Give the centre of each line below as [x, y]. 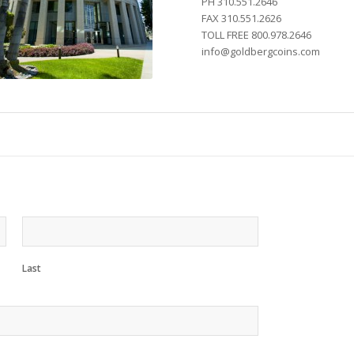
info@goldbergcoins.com [260, 51]
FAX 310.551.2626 [241, 18]
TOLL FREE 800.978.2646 [256, 35]
